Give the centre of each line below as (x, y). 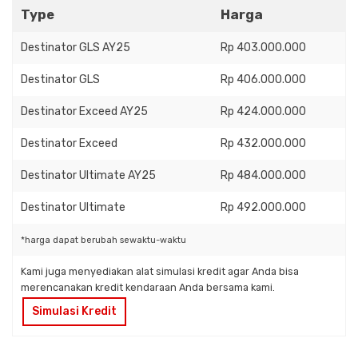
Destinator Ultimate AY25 (88, 175)
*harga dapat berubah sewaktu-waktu (103, 240)
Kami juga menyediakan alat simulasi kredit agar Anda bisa (160, 271)
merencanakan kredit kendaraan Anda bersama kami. (148, 287)
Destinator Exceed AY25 (84, 111)
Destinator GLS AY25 (76, 47)
